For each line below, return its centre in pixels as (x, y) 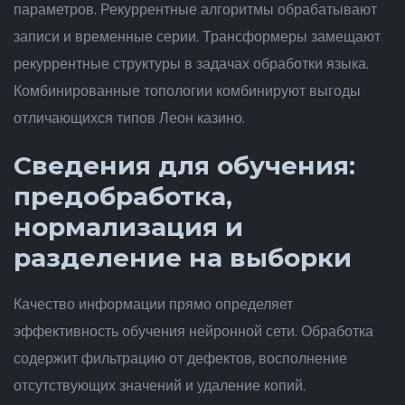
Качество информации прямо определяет (153, 304)
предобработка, (123, 196)
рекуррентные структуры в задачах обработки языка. (191, 64)
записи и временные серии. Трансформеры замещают (197, 37)
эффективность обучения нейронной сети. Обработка (193, 331)
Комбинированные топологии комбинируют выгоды (187, 91)
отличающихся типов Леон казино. (129, 118)
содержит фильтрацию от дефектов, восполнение (180, 358)
